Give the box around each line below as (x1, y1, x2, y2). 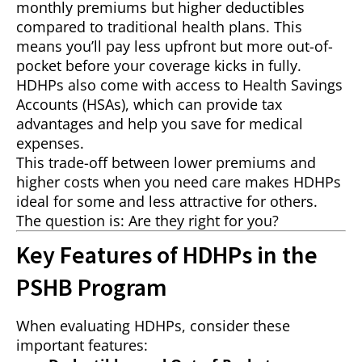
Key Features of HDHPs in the (16, 239, 318, 271)
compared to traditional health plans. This (16, 17, 302, 37)
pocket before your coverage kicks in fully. (16, 56, 301, 76)
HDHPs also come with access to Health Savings (16, 75, 343, 95)
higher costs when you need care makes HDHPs (16, 172, 341, 192)
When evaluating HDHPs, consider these (16, 316, 290, 336)
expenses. (16, 133, 84, 154)
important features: (16, 335, 148, 356)
